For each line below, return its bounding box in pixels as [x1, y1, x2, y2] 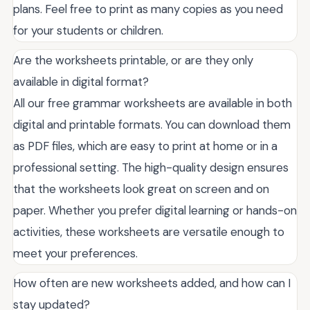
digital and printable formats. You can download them [13, 117, 291, 133]
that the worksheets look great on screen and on [13, 181, 269, 197]
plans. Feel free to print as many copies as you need [13, 1, 283, 17]
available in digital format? [13, 74, 149, 90]
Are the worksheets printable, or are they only [13, 53, 253, 69]
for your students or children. [13, 23, 163, 39]
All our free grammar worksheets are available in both [13, 95, 292, 111]
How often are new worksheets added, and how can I [13, 275, 291, 291]
